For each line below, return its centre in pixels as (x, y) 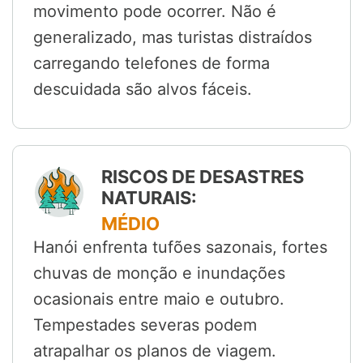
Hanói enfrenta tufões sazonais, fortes (180, 248)
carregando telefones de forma (152, 64)
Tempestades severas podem (145, 325)
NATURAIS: (149, 198)
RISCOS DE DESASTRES (203, 177)
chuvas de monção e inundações (159, 273)
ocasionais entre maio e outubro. (159, 299)
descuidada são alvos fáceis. (143, 90)
